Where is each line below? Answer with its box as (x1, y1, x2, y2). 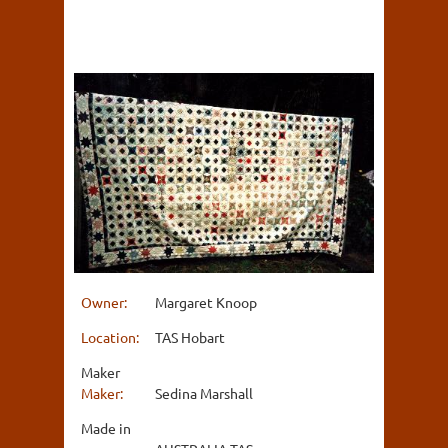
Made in (81, 418, 131, 437)
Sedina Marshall (155, 383, 253, 402)
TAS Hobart (155, 327, 225, 346)
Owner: (81, 292, 130, 311)
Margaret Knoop (155, 292, 257, 311)
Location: (81, 327, 142, 346)
